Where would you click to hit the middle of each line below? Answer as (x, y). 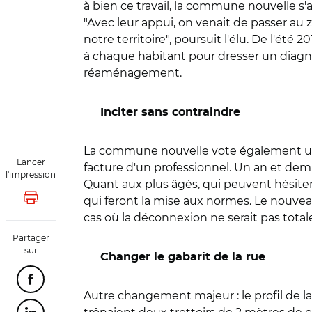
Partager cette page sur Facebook (117, 283)
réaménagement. (133, 73)
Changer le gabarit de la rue (183, 257)
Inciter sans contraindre (170, 112)
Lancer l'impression (79, 202)
